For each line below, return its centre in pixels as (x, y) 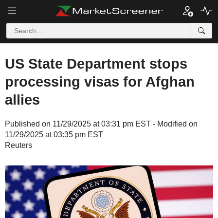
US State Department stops (96, 64)
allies (22, 100)
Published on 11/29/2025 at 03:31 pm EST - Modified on (101, 124)
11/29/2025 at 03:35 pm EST (54, 135)
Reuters (18, 145)
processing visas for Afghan (100, 82)
